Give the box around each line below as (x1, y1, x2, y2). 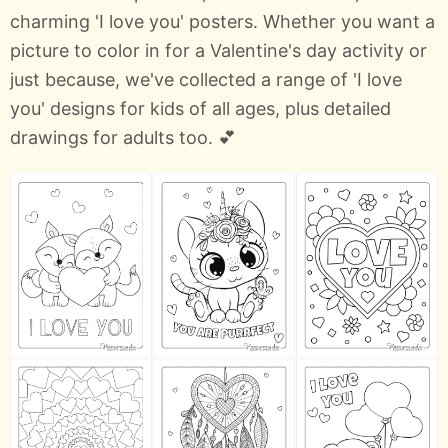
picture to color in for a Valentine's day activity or (10, 39, 427, 61)
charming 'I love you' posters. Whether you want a (10, 10, 435, 32)
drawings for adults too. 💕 (10, 126, 236, 148)
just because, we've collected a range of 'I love (10, 68, 402, 90)
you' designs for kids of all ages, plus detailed (10, 97, 391, 119)
